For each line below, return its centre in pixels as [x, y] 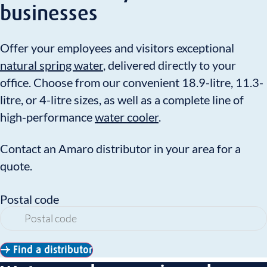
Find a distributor [53, 250]
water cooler [127, 117]
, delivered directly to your [170, 65]
